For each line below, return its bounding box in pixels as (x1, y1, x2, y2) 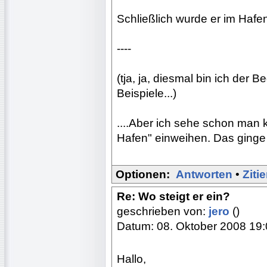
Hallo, (117, 252, 146, 265)
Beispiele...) (117, 86, 176, 100)
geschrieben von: (117, 204, 209, 218)
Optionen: (116, 167, 170, 181)
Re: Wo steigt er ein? (117, 190, 230, 203)
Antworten (176, 167, 232, 181)
